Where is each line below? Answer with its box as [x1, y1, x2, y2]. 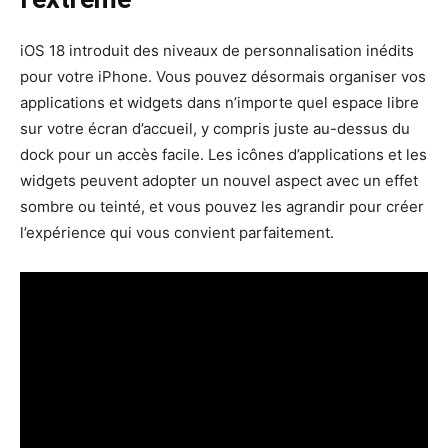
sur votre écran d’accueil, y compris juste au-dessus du [20, 118, 410, 138]
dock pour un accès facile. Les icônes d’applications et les [20, 144, 427, 164]
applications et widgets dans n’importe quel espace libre [20, 92, 419, 112]
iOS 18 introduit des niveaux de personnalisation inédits [20, 40, 414, 60]
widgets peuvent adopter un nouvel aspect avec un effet [20, 170, 418, 190]
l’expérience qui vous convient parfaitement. [20, 222, 334, 242]
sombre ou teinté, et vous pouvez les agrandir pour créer [20, 196, 424, 216]
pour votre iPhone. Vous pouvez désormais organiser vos [20, 66, 426, 86]
